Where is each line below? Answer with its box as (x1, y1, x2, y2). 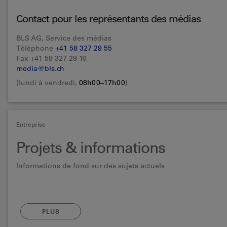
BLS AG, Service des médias (16, 33, 111, 43)
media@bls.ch (16, 64, 64, 73)
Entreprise (16, 120, 46, 129)
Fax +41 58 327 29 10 (16, 54, 87, 63)
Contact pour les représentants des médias (16, 13, 201, 25)
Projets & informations (16, 138, 165, 158)
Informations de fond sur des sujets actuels (16, 161, 165, 171)
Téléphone (16, 44, 55, 53)
